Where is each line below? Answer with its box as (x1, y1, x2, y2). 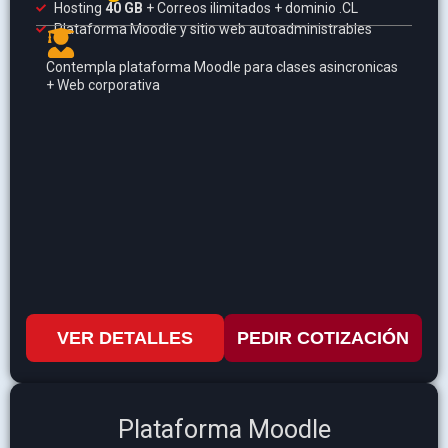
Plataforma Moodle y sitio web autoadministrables (53, 21, 372, 38)
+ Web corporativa (46, 77, 160, 94)
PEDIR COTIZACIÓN (237, 328, 409, 349)
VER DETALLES (57, 328, 193, 349)
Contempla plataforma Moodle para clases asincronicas (46, 59, 398, 76)
